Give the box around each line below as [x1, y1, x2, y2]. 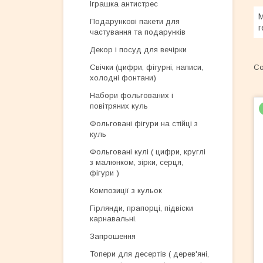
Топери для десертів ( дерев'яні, [90, 249, 209, 258]
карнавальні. [90, 214, 137, 223]
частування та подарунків [90, 28, 186, 36]
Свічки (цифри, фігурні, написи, [90, 63, 203, 72]
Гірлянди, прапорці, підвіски [90, 204, 193, 213]
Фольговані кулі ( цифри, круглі [90, 147, 205, 156]
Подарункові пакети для [90, 17, 180, 26]
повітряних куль [90, 102, 148, 110]
